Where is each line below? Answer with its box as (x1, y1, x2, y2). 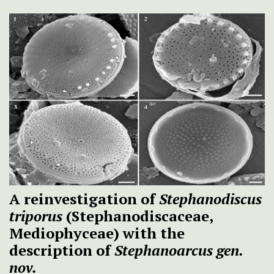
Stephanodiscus (159, 189, 262, 209)
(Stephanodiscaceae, (62, 206, 213, 226)
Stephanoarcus (114, 240, 213, 261)
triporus (9, 206, 62, 226)
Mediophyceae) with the (9, 223, 185, 243)
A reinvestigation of (9, 189, 159, 209)
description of (9, 240, 114, 261)
